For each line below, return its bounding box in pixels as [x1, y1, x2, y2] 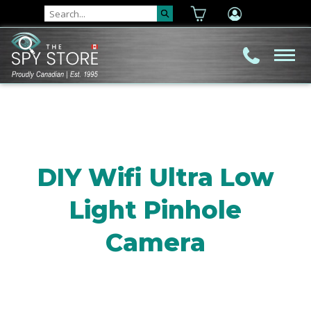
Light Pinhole [69, 195, 242, 225]
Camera [106, 228, 205, 258]
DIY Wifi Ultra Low [37, 162, 274, 192]
